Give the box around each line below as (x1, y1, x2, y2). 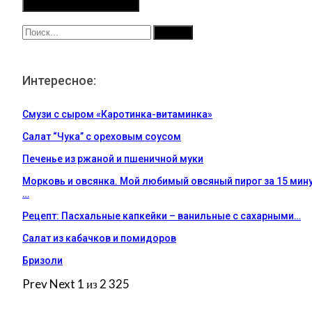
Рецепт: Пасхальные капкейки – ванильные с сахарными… (22, 210, 301, 221)
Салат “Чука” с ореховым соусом (22, 130, 181, 142)
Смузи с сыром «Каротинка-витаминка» (22, 108, 212, 120)
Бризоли (22, 254, 63, 266)
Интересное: (22, 72, 96, 88)
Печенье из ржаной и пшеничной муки (22, 153, 203, 164)
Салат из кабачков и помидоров (22, 232, 176, 244)
